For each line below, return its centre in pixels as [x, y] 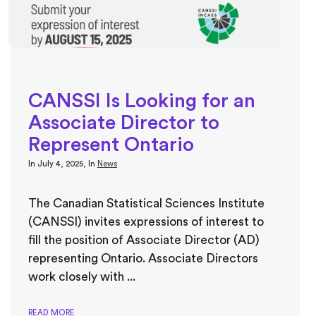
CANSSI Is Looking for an [142, 101]
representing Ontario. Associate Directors [143, 258]
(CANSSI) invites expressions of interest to [146, 221]
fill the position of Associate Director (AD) [144, 240]
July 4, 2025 [60, 164]
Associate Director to [124, 122]
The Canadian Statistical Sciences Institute [146, 203]
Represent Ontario [111, 144]
